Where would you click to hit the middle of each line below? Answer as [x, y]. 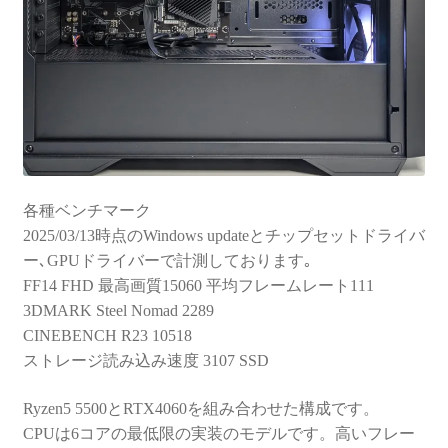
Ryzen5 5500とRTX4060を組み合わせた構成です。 [200, 408]
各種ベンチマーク [86, 211]
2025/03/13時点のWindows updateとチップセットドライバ [223, 236]
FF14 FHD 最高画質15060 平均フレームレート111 [198, 286]
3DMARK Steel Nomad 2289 [118, 311]
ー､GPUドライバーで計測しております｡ [167, 261]
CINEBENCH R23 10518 [107, 336]
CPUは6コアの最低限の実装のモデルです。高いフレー [218, 433]
